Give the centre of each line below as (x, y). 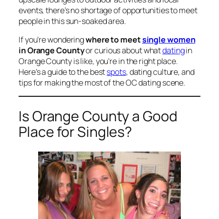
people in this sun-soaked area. (72, 21)
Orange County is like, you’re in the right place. (99, 61)
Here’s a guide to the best (63, 72)
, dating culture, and (160, 72)
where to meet (114, 39)
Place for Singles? (76, 131)
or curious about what (123, 50)
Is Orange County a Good (98, 116)
